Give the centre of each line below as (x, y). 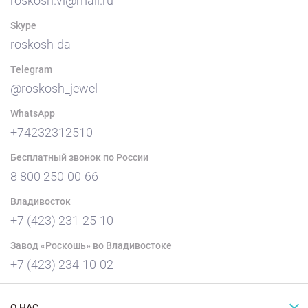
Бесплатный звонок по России (79, 157)
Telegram (31, 69)
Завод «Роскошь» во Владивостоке (91, 245)
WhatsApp (33, 113)
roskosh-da (41, 44)
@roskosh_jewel (54, 88)
